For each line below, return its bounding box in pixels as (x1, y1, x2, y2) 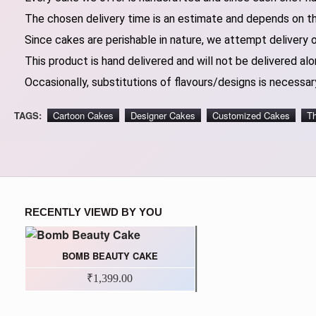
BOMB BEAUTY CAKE (61, 249, 158, 263)
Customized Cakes (212, 109, 290, 123)
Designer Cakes (130, 109, 195, 123)
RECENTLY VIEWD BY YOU (25, 206, 162, 219)
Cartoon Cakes (53, 109, 114, 123)
